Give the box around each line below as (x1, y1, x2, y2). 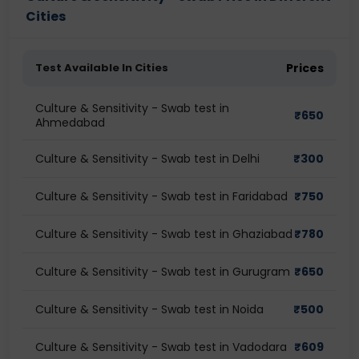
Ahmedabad (35, 115, 105, 131)
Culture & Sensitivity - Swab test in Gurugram (35, 264, 290, 280)
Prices (286, 60, 324, 76)
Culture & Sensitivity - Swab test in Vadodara (35, 339, 287, 355)
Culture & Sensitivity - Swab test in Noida (35, 301, 264, 317)
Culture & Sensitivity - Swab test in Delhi (35, 151, 260, 167)
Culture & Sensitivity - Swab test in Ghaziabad (35, 226, 292, 242)
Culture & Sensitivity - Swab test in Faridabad (35, 188, 288, 204)
